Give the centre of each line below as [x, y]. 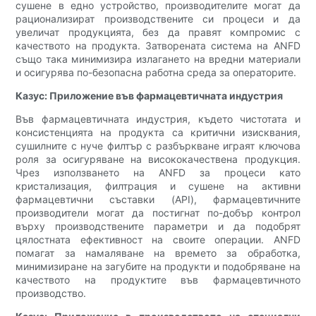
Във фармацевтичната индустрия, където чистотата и [158, 119]
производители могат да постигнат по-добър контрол [158, 213]
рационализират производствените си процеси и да [158, 19]
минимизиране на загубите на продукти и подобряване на [158, 267]
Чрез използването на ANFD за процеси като [158, 173]
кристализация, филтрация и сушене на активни [158, 186]
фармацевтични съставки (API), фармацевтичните [158, 200]
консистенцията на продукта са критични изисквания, [158, 133]
